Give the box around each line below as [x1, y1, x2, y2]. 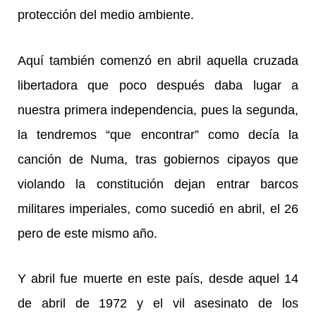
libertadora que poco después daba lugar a [18, 78, 298, 92]
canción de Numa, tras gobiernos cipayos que [18, 152, 298, 166]
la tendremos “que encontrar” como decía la [18, 127, 298, 142]
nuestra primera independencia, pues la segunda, [18, 102, 298, 117]
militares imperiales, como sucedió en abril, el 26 [18, 201, 298, 216]
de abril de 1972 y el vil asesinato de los [18, 296, 298, 311]
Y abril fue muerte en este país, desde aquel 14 [18, 272, 298, 286]
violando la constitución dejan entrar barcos [18, 176, 298, 191]
